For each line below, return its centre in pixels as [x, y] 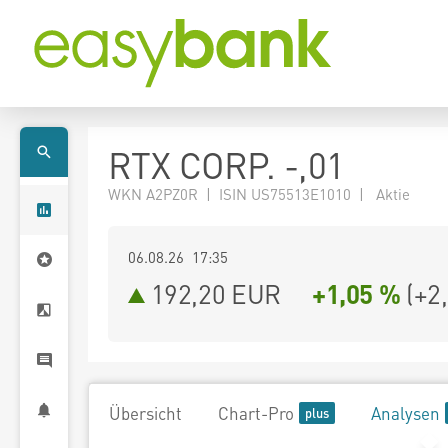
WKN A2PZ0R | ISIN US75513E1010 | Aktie [259, 194]
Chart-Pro [256, 413]
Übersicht [145, 413]
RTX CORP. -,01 [226, 165]
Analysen [405, 413]
